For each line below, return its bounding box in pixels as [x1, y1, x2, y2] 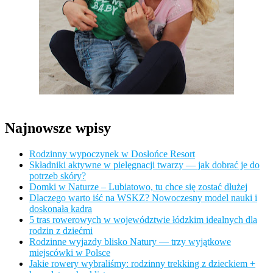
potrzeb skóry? [29, 170, 86, 181]
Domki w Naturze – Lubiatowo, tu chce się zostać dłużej [29, 181, 247, 192]
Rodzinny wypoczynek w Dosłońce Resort [29, 148, 195, 159]
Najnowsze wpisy [5, 119, 111, 136]
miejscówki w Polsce [29, 247, 110, 258]
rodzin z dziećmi [29, 225, 93, 236]
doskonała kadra [29, 203, 92, 214]
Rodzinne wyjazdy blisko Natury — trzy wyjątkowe [29, 236, 231, 247]
